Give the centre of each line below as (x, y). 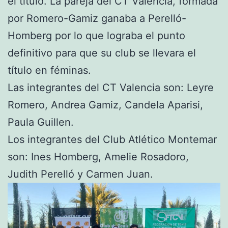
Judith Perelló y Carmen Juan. (82, 174)
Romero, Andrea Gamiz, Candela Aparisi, (105, 105)
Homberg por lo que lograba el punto (96, 36)
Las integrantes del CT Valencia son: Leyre (111, 88)
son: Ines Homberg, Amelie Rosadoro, (98, 157)
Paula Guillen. (41, 122)
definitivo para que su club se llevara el (102, 53)
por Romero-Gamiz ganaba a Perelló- (97, 18)
